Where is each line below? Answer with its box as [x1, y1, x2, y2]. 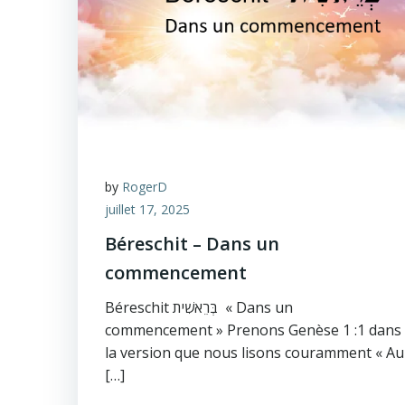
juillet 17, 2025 [105, 201, 190, 218]
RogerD [122, 178, 167, 195]
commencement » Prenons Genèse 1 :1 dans [105, 320, 401, 340]
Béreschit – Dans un [105, 231, 279, 256]
